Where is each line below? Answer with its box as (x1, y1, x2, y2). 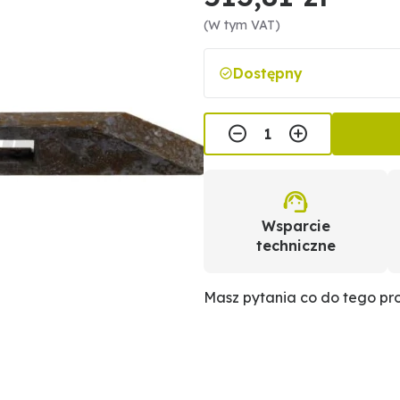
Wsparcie (261, 217, 330, 235)
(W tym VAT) (204, 17, 280, 33)
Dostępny (233, 64, 303, 82)
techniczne (255, 237, 336, 254)
